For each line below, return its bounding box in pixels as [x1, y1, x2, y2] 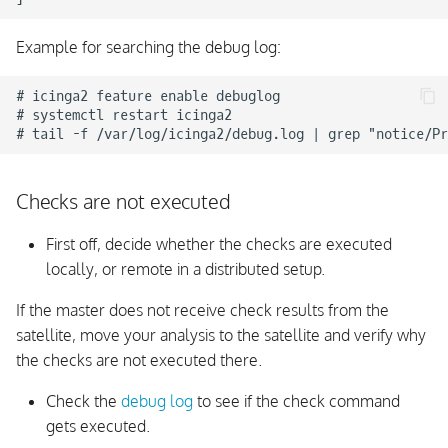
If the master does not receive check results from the [16, 300, 389, 320]
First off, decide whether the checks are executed [46, 234, 392, 254]
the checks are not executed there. [16, 350, 262, 370]
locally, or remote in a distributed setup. [46, 259, 325, 279]
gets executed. [46, 416, 150, 436]
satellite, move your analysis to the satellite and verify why [16, 325, 426, 345]
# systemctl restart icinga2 [16, 106, 232, 124]
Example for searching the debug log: [16, 37, 281, 57]
